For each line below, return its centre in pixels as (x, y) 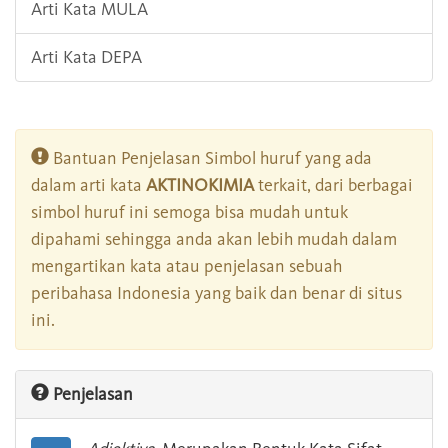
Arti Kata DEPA (86, 57)
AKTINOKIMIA (200, 185)
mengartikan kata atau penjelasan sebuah (186, 266)
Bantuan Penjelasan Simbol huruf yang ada (210, 158)
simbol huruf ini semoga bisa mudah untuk (189, 212)
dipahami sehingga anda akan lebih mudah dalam (214, 239)
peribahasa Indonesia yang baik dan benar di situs (216, 293)
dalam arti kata (88, 185)
